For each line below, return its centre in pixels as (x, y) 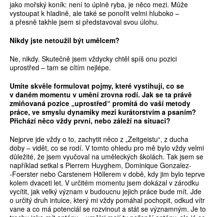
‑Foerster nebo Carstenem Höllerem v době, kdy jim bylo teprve (107, 174)
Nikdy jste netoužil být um (53, 40)
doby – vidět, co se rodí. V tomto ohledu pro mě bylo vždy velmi (107, 148)
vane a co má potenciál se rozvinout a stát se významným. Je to (108, 209)
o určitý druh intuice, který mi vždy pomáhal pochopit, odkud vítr (107, 200)
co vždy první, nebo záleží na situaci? (108, 121)
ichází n (29, 121)
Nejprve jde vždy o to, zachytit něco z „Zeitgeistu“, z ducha (99, 139)
